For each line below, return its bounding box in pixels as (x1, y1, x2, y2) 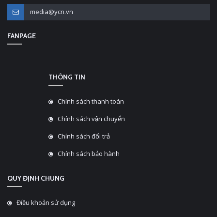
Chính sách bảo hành (58, 149, 120, 158)
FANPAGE (7, 31, 36, 40)
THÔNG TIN (48, 73, 85, 81)
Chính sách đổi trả (58, 132, 110, 140)
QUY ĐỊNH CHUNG (7, 174, 64, 183)
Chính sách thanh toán (58, 97, 124, 106)
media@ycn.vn (29, 7, 73, 16)
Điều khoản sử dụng (16, 198, 75, 207)
